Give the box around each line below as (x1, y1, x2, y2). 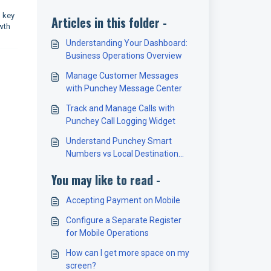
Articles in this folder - (51, 13, 167, 31)
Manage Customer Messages (65, 71, 178, 80)
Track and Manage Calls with (65, 103, 175, 113)
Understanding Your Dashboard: (65, 38, 188, 48)
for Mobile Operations (65, 228, 149, 238)
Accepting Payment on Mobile (65, 195, 180, 205)
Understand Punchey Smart (65, 136, 172, 146)
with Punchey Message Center (65, 83, 182, 93)
